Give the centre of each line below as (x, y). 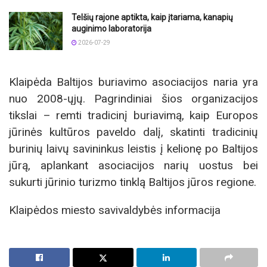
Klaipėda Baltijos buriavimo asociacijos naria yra (133, 82)
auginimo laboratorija (111, 28)
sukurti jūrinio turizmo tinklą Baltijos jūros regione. (133, 182)
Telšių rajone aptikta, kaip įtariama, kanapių (152, 17)
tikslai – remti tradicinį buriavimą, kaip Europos (133, 116)
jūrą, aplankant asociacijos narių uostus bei (133, 166)
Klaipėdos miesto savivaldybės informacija (115, 210)
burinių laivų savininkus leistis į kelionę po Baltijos (133, 149)
